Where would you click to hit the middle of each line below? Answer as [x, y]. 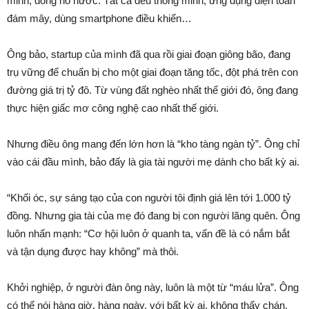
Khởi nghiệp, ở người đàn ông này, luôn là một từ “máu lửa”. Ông [153, 288]
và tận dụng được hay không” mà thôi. [93, 252]
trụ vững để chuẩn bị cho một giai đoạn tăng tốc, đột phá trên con [152, 72]
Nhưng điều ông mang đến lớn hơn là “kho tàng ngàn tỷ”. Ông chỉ [153, 144]
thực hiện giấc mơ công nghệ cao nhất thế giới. [113, 108]
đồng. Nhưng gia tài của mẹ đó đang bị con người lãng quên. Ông [153, 216]
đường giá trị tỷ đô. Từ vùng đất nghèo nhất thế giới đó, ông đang [152, 90]
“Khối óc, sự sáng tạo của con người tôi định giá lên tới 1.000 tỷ [149, 198]
